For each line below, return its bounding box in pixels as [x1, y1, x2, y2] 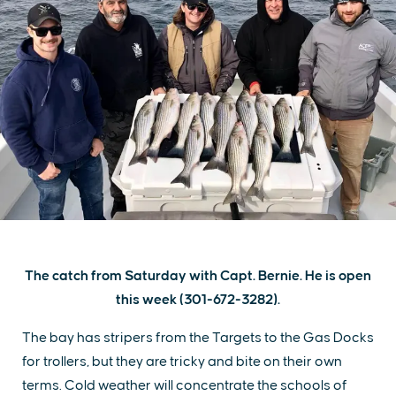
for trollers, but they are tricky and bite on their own [22, 354, 342, 369]
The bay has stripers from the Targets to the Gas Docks [22, 331, 374, 346]
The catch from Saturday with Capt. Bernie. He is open [25, 269, 371, 284]
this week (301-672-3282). [116, 293, 280, 308]
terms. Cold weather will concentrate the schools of [22, 378, 347, 393]
